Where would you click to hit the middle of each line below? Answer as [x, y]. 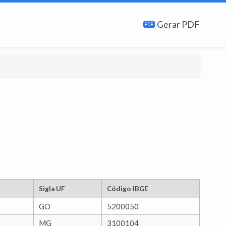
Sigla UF [52, 189]
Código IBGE [128, 189]
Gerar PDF [178, 24]
